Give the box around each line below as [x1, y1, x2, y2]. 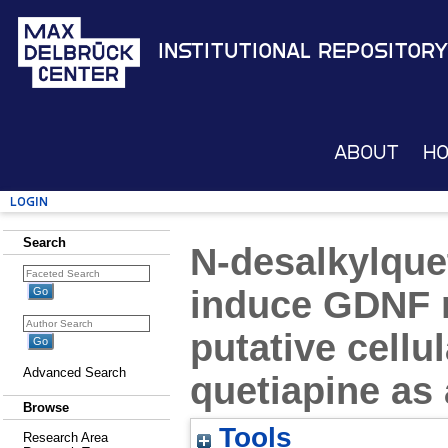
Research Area [23, 430, 108, 445]
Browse [23, 400, 69, 415]
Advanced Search [23, 365, 126, 380]
